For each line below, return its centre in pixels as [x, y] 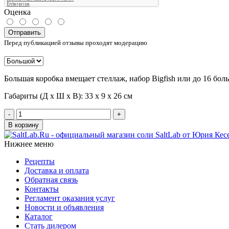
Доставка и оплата [57, 171]
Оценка [17, 12]
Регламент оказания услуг [70, 198]
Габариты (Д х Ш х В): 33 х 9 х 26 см [68, 96]
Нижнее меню [29, 144]
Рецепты [40, 162]
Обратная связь [51, 180]
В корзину [24, 125]
